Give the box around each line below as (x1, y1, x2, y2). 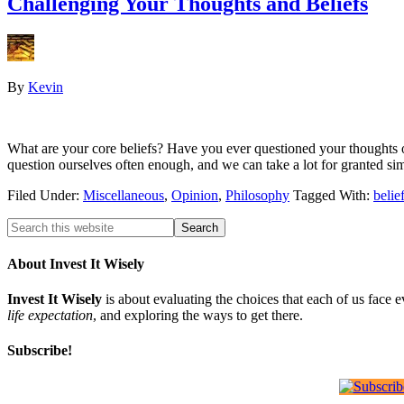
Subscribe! (7, 343, 72, 359)
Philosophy (225, 187, 289, 203)
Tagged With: (293, 187, 373, 203)
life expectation (7, 308, 93, 324)
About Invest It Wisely (7, 255, 144, 271)
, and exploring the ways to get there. (93, 308, 303, 324)
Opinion (171, 187, 218, 203)
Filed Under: (7, 187, 83, 203)
